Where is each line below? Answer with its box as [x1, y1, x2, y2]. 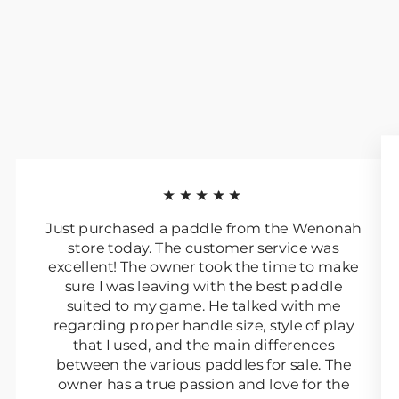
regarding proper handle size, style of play [53, 316, 354, 334]
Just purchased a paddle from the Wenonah [45, 219, 362, 237]
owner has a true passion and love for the [57, 374, 350, 392]
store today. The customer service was [68, 239, 339, 256]
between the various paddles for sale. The [55, 355, 352, 373]
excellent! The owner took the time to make [48, 257, 359, 275]
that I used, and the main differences [72, 336, 335, 354]
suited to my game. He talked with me [66, 297, 341, 314]
